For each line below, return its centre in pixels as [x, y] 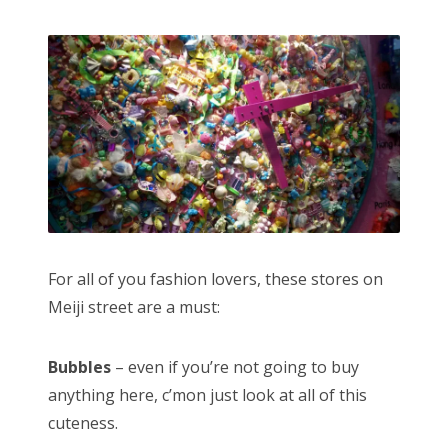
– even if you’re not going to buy [235, 366]
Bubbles [79, 366]
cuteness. [83, 422]
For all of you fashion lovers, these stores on [215, 278]
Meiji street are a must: [134, 306]
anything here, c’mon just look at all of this [207, 394]
